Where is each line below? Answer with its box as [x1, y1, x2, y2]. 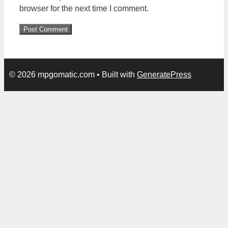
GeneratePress [137, 70, 191, 79]
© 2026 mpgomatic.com [9, 70, 95, 79]
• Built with [95, 70, 137, 79]
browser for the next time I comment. [19, 4, 149, 13]
